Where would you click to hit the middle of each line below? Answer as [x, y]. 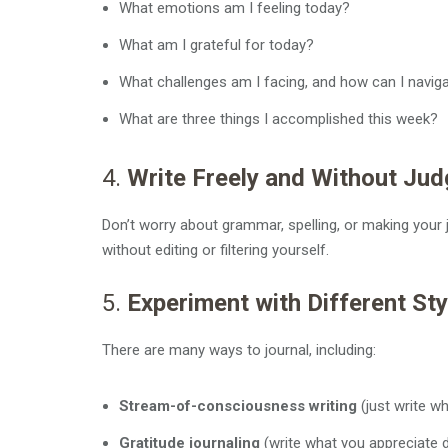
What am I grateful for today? [216, 45]
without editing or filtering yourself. [215, 250]
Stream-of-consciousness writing [238, 406]
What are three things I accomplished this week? [278, 119]
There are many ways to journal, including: [239, 350]
